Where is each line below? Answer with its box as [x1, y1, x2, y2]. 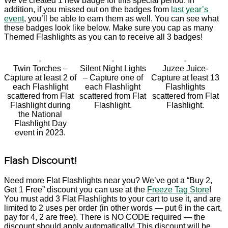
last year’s [171, 5, 208, 14]
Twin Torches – [13, 64, 68, 73]
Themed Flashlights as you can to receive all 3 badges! [4, 32, 203, 41]
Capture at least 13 [151, 73, 220, 82]
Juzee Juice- [162, 64, 209, 73]
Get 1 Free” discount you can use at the [4, 185, 147, 194]
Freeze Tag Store [147, 185, 209, 194]
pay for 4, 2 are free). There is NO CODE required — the [4, 213, 205, 222]
